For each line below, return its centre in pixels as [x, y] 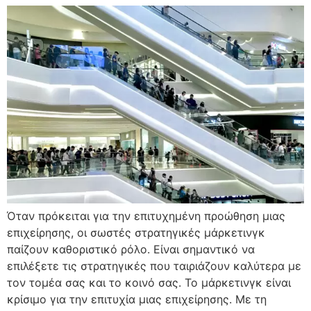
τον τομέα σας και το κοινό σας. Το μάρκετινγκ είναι [149, 283]
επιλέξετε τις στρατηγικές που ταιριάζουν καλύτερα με [154, 266]
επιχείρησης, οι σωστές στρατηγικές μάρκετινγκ [136, 233]
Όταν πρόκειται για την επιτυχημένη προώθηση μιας [146, 216]
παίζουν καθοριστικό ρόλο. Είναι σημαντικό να [131, 250]
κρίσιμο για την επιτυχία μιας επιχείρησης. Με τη [137, 300]
